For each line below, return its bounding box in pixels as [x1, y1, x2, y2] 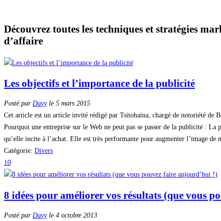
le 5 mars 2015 [47, 100, 90, 108]
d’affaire [4, 35, 43, 47]
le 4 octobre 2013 [47, 212, 97, 220]
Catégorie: [4, 147, 35, 155]
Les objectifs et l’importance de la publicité [4, 77, 195, 89]
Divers [35, 147, 53, 155]
